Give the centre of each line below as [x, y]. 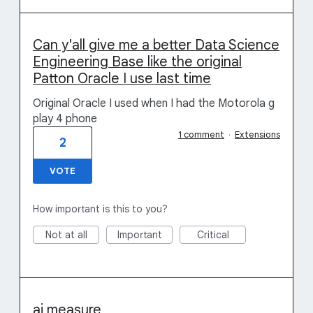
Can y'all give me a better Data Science [156, 45]
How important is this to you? [100, 209]
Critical [213, 235]
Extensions [257, 134]
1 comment [201, 134]
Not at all [66, 235]
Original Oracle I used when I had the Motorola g [154, 103]
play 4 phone [65, 119]
